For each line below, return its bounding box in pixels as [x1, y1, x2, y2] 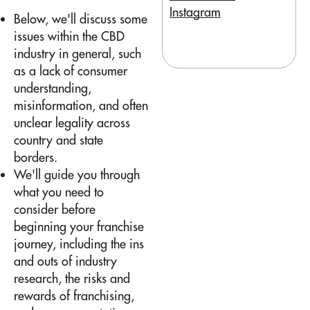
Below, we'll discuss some [14, 10, 147, 27]
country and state [14, 131, 103, 148]
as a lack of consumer [14, 62, 127, 79]
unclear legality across [14, 114, 130, 131]
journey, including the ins [14, 235, 144, 252]
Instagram [170, 3, 221, 20]
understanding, [14, 80, 91, 96]
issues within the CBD [14, 28, 125, 44]
